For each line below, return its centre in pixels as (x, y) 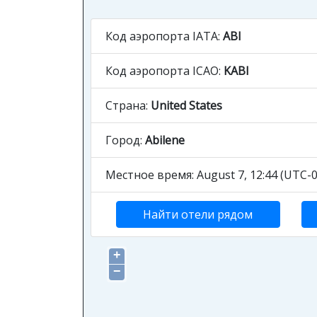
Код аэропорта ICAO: (165, 71)
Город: (125, 140)
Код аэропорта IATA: (164, 36)
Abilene (165, 140)
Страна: (128, 105)
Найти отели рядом (198, 214)
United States (186, 105)
